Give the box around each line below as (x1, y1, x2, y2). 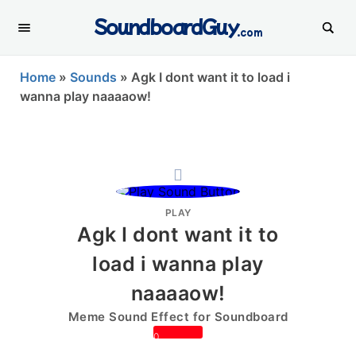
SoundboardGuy (93, 12, 239, 39)
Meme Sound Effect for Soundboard (68, 309, 288, 324)
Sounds (70, 69, 117, 85)
